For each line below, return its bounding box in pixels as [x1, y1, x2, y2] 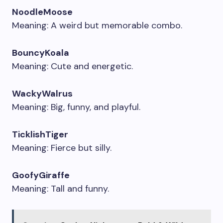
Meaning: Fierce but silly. [12, 142, 111, 154]
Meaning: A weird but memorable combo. [12, 19, 182, 31]
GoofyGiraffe [12, 169, 70, 181]
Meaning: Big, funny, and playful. [12, 101, 140, 113]
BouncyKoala [12, 47, 69, 59]
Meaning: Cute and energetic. [12, 60, 133, 72]
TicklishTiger [12, 128, 68, 140]
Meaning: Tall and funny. [12, 183, 109, 195]
